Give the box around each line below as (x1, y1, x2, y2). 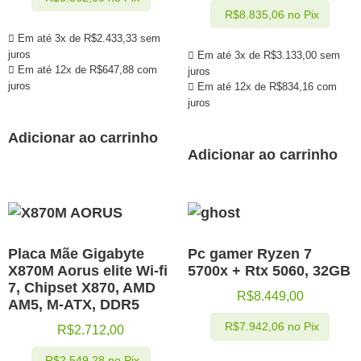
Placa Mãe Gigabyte (8, 245, 144, 262)
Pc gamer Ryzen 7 (187, 245, 312, 262)
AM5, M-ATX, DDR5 (8, 296, 139, 313)
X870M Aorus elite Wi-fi (8, 262, 168, 279)
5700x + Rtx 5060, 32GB (187, 262, 351, 279)
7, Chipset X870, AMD (8, 279, 156, 296)
